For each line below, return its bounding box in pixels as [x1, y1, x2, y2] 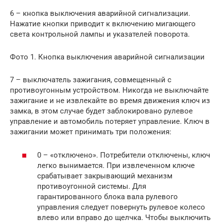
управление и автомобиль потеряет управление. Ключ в [10, 117, 210, 126]
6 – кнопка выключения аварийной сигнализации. [10, 9, 190, 18]
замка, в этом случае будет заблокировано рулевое [10, 107, 193, 116]
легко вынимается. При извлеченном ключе [37, 161, 195, 170]
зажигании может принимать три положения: [10, 127, 171, 137]
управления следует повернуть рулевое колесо [37, 202, 205, 212]
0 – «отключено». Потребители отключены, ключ [37, 150, 210, 160]
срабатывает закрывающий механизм [37, 171, 172, 180]
